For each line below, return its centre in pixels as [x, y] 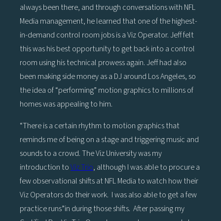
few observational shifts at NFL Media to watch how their [109, 181]
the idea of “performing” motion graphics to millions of [107, 90]
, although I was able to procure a [147, 167]
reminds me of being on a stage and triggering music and [109, 139]
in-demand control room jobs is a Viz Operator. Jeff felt [107, 35]
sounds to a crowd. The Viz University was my [91, 153]
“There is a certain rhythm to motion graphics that [100, 126]
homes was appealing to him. [66, 104]
